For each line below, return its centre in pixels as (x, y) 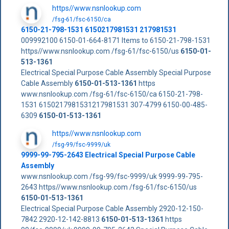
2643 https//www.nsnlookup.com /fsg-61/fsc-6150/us (109, 187)
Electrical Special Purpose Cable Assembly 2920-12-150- (112, 208)
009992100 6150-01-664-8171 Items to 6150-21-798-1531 (116, 40)
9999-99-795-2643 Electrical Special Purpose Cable (108, 155)
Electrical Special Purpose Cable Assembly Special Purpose (116, 72)
